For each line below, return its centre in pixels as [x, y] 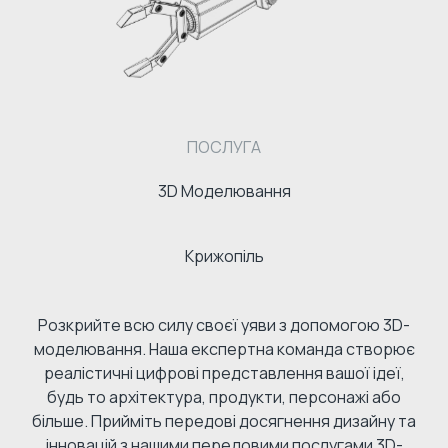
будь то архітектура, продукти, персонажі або [224, 396]
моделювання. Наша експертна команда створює [224, 348]
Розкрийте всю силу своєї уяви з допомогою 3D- [224, 324]
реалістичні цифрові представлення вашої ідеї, [224, 372]
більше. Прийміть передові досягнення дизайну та [224, 420]
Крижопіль [224, 255]
